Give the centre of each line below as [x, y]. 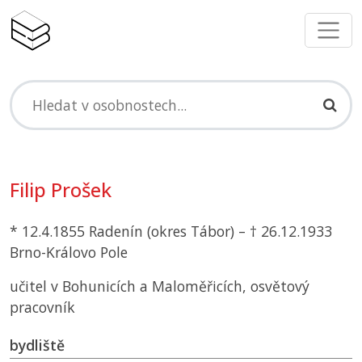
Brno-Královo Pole [69, 253]
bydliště [37, 345]
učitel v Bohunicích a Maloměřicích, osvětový [160, 286]
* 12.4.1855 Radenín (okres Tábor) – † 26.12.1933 [171, 232]
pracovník [42, 307]
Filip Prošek [61, 190]
